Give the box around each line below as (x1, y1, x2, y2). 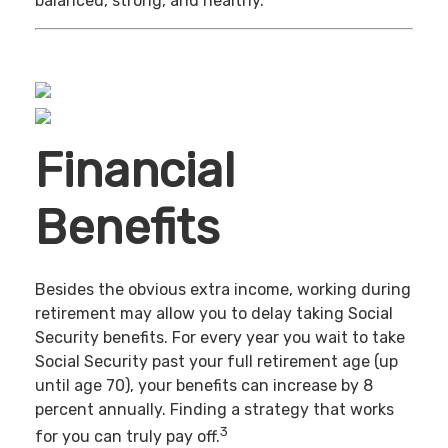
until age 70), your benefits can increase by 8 (35, 376, 373, 396)
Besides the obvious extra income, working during (35, 280, 411, 300)
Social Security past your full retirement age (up (35, 352, 398, 372)
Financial (35, 141, 235, 199)
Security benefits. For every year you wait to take (35, 328, 405, 348)
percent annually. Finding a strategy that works (35, 400, 394, 420)
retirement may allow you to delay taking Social (35, 304, 393, 324)
